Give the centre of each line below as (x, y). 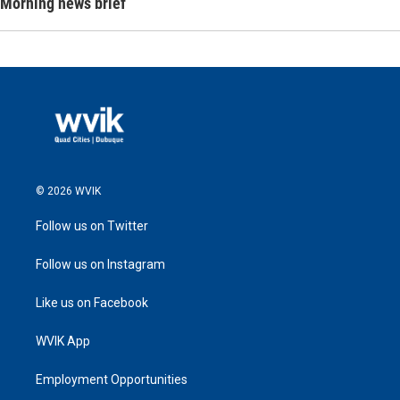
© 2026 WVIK (68, 192)
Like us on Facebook (92, 303)
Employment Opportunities (112, 380)
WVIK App (63, 342)
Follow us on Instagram (100, 265)
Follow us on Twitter (92, 226)
